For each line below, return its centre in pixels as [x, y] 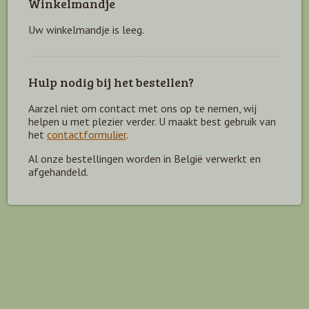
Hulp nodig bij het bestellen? [111, 82]
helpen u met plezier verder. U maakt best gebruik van [152, 121]
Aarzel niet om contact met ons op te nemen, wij [142, 108]
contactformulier [87, 134]
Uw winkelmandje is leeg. [86, 29]
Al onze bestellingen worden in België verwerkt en [144, 158]
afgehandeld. [58, 171]
